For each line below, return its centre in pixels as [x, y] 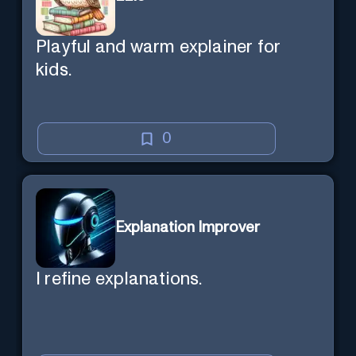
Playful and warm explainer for [159, 48]
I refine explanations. [119, 279]
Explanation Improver [188, 228]
